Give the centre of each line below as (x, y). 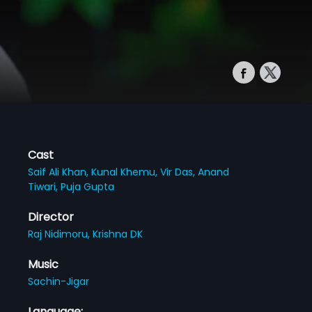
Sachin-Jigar (59, 281)
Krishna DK (118, 234)
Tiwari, (45, 186)
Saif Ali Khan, (60, 172)
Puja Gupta (88, 186)
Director (51, 217)
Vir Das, (179, 172)
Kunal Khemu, (126, 172)
